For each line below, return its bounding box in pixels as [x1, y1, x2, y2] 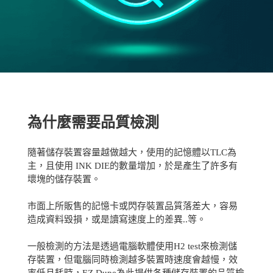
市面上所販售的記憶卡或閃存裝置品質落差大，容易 [27, 201, 238, 211]
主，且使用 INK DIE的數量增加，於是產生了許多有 [27, 161, 238, 171]
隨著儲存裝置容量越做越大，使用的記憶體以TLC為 [27, 147, 236, 158]
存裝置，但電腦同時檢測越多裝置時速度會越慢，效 [27, 255, 238, 265]
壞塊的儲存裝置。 [27, 174, 101, 185]
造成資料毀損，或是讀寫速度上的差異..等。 [27, 214, 206, 225]
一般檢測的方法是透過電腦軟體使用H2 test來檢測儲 [27, 241, 237, 252]
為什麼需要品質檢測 [27, 115, 159, 131]
